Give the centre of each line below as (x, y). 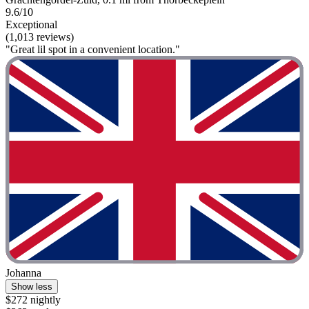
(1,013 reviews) (40, 37)
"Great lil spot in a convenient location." (93, 49)
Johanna (23, 273)
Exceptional (31, 24)
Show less (32, 287)
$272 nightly (33, 300)
